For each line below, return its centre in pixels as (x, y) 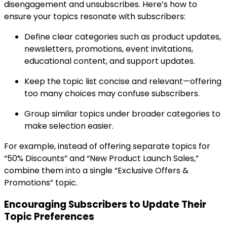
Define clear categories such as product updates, (123, 37)
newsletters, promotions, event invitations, (109, 49)
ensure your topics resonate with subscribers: (95, 17)
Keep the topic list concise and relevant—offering (123, 82)
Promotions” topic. (41, 183)
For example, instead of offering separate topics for (107, 146)
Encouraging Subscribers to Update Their (105, 204)
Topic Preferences (49, 217)
